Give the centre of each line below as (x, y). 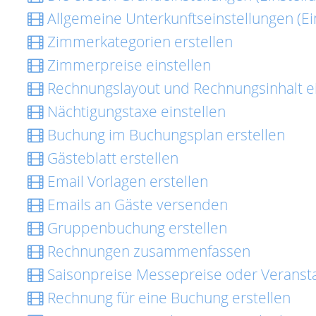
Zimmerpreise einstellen (127, 65)
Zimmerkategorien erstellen (138, 42)
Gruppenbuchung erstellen (135, 228)
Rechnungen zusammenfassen (147, 251)
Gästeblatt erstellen (111, 158)
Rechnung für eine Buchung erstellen (167, 298)
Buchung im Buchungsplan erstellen (164, 135)
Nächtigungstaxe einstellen (135, 111)
